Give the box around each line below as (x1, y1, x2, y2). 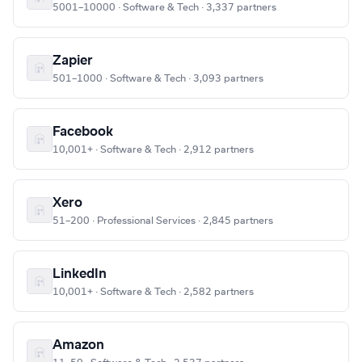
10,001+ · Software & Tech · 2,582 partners (53, 287, 254, 297)
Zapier (53, 54, 93, 68)
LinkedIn (53, 267, 107, 281)
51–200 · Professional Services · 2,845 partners (53, 216, 273, 226)
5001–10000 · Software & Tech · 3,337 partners (53, 2, 276, 13)
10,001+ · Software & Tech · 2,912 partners (53, 145, 254, 155)
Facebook (53, 125, 113, 139)
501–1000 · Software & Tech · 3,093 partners (53, 74, 263, 84)
